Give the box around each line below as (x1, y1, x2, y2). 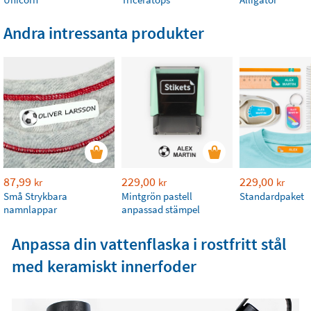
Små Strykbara (3, 190, 67, 203)
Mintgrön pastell (121, 190, 192, 203)
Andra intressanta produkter (3, 22, 204, 44)
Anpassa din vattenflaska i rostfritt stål (11, 233, 287, 255)
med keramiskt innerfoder (11, 255, 196, 277)
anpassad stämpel (121, 203, 200, 216)
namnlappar (3, 203, 57, 216)
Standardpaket (239, 190, 304, 203)
